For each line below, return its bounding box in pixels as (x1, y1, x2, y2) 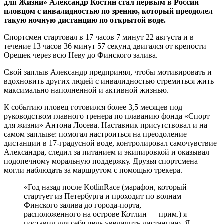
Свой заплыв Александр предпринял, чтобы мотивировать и (4, 67, 212, 76)
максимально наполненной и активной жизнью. (4, 85, 169, 94)
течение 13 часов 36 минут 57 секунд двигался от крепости (4, 41, 206, 50)
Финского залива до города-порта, (24, 200, 141, 209)
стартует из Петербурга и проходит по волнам (24, 191, 181, 200)
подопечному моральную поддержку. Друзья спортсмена (4, 156, 198, 165)
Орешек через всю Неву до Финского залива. (4, 50, 158, 59)
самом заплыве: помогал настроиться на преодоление (4, 129, 187, 138)
